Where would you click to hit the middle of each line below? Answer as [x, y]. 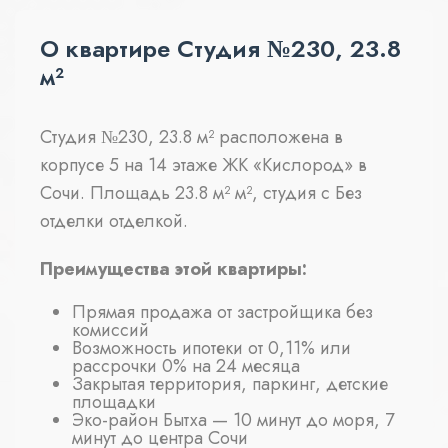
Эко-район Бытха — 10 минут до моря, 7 [233, 419]
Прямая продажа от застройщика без [222, 311]
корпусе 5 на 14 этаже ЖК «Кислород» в [203, 165]
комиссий [110, 329]
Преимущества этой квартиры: [173, 269]
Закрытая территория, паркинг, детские [230, 383]
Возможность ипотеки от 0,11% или [211, 347]
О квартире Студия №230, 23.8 [220, 49]
